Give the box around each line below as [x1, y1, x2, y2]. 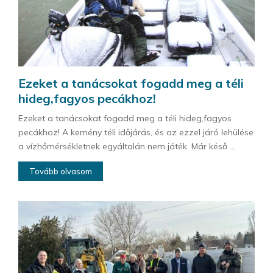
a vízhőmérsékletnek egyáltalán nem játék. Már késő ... [18, 140, 235, 152]
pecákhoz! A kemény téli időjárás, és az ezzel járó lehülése [18, 126, 253, 138]
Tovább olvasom [29, 166, 92, 176]
